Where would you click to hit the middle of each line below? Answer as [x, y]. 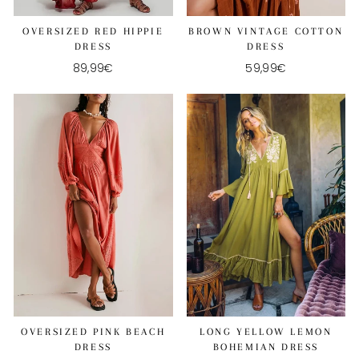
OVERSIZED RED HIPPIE [93, 32]
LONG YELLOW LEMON [266, 331]
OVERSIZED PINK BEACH [93, 331]
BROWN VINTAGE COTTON [266, 32]
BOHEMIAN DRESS [266, 347]
